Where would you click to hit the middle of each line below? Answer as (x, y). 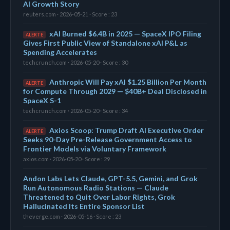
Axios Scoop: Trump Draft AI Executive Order (127, 130)
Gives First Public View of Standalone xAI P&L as (105, 43)
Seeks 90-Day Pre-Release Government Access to (108, 139)
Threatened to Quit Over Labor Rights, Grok (99, 197)
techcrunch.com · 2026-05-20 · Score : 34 (75, 110)
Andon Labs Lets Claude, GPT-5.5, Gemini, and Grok (110, 178)
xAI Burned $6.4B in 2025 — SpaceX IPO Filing (125, 33)
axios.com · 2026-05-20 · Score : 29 (66, 159)
